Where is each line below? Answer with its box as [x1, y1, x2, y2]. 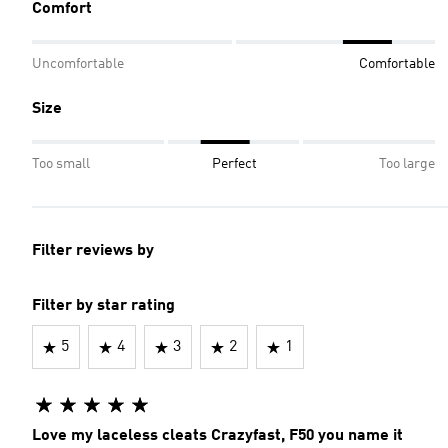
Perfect [212, 157, 257, 171]
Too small [32, 157, 90, 171]
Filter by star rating [32, 298, 175, 314]
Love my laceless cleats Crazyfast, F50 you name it [32, 428, 403, 444]
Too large [379, 157, 435, 171]
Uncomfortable [32, 57, 124, 71]
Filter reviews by [32, 243, 154, 259]
